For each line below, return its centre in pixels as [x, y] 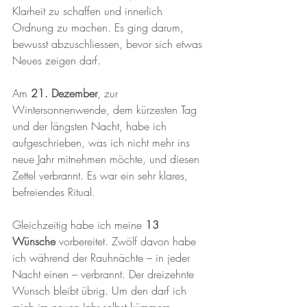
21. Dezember [64, 93]
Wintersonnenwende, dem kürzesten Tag [106, 110]
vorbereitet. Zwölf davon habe [127, 241]
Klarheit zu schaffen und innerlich [89, 11]
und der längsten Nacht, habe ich [91, 126]
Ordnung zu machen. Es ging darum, [100, 27]
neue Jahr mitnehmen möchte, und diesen [108, 159]
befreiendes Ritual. [54, 192]
